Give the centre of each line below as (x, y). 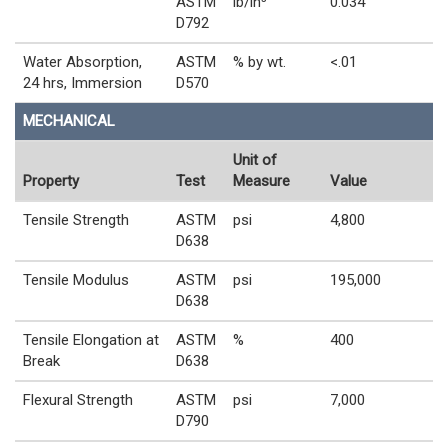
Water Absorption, (82, 62)
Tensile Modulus (76, 280)
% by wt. (259, 62)
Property (51, 181)
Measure (261, 181)
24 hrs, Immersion (82, 83)
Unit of (255, 160)
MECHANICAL (69, 121)
